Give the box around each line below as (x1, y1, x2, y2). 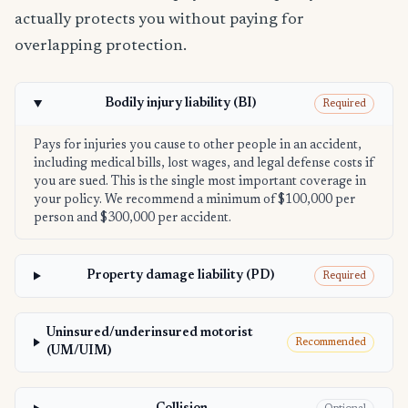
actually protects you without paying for (15, 11, 304, 28)
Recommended (295, 336, 366, 348)
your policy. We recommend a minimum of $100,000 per (34, 193, 355, 207)
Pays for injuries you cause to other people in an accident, (34, 138, 362, 152)
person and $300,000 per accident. (34, 211, 231, 225)
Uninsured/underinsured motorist (46, 326, 253, 340)
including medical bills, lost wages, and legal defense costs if (34, 157, 373, 170)
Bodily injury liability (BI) (105, 97, 257, 110)
